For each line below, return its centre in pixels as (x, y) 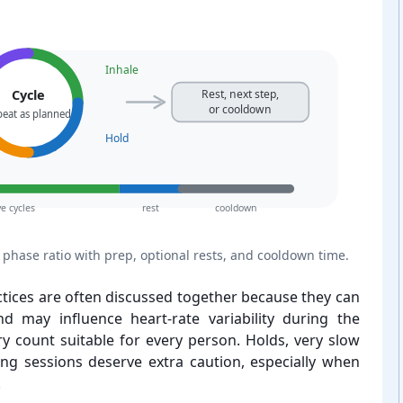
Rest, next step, (240, 94)
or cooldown (240, 109)
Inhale (121, 69)
